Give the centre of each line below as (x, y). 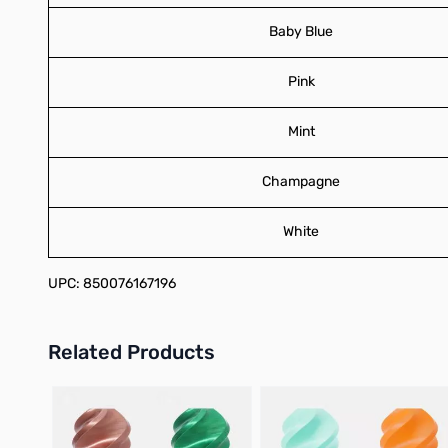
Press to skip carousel (116, 391)
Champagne (301, 181)
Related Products (131, 351)
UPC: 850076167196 (112, 283)
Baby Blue (301, 31)
